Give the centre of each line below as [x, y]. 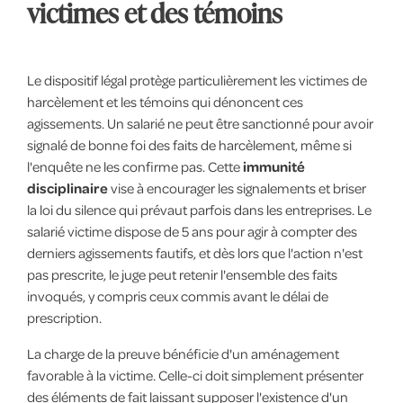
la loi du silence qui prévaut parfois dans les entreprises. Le [199, 210]
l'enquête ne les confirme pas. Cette [134, 167]
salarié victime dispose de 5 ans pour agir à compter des [192, 232]
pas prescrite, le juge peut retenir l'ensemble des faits [182, 275]
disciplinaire [67, 188]
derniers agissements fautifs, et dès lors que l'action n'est [194, 253]
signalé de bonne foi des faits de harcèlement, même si [189, 145]
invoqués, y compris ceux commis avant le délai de [177, 296]
